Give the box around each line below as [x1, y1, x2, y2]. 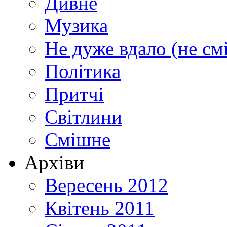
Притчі [45, 83, 104, 105]
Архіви [24, 152, 84, 174]
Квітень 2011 [45, 197, 155, 219]
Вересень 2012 [45, 174, 168, 197]
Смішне [45, 129, 110, 151]
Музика [45, 15, 108, 37]
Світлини [45, 106, 122, 128]
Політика [45, 60, 121, 83]
